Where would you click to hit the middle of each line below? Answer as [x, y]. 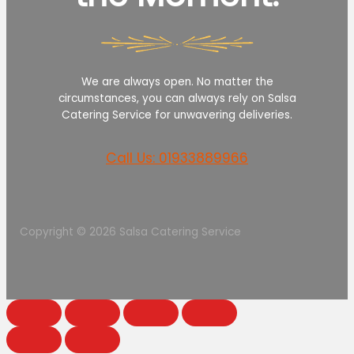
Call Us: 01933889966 [177, 158]
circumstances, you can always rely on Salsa [177, 98]
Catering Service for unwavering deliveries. [177, 115]
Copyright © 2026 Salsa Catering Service [131, 232]
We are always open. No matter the [177, 81]
